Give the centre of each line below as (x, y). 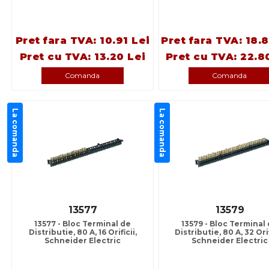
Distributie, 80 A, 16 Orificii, (83, 232)
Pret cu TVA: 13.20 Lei (83, 57)
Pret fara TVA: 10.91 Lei (83, 41)
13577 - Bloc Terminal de (83, 224)
